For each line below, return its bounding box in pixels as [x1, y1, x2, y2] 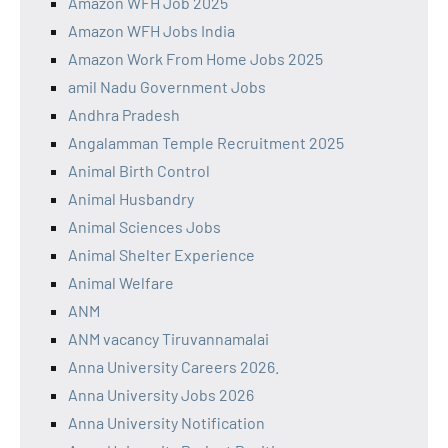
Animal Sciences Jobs [68, 216, 221, 236]
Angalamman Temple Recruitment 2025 [68, 132, 344, 152]
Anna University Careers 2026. [68, 356, 279, 376]
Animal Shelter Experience [68, 244, 255, 264]
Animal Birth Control [68, 160, 210, 180]
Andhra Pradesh [68, 104, 180, 124]
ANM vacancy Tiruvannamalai [68, 328, 269, 348]
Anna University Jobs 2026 [68, 384, 254, 404]
